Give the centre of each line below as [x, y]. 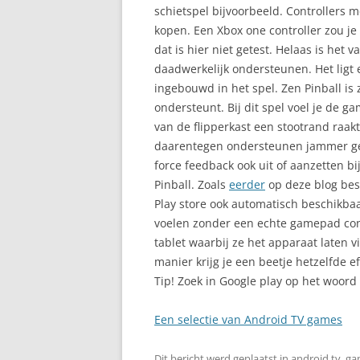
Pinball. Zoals [192, 184]
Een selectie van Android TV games [248, 319]
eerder [247, 184]
